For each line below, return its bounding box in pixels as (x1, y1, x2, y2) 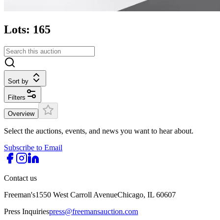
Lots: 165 (4, 23, 51, 36)
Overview (8, 110, 34, 117)
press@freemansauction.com (49, 207, 138, 216)
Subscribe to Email (4, 143, 62, 152)
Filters (8, 93, 26, 101)
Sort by (8, 77, 28, 85)
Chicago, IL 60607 (117, 190, 176, 199)
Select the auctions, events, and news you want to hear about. (4, 126, 193, 135)
